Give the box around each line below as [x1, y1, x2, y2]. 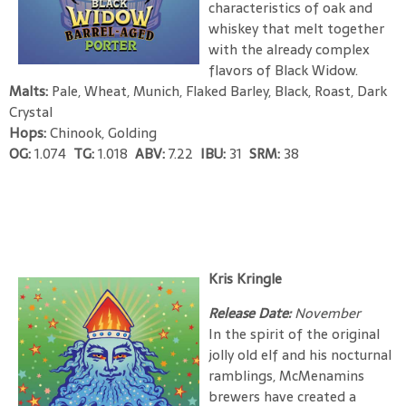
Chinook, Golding [50, 121, 157, 144]
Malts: [9, 79, 52, 102]
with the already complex [208, 37, 370, 61]
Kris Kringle [208, 266, 282, 290]
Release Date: [208, 301, 295, 324]
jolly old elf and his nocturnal [208, 343, 391, 366]
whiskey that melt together [208, 16, 384, 40]
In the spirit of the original [208, 322, 380, 345]
